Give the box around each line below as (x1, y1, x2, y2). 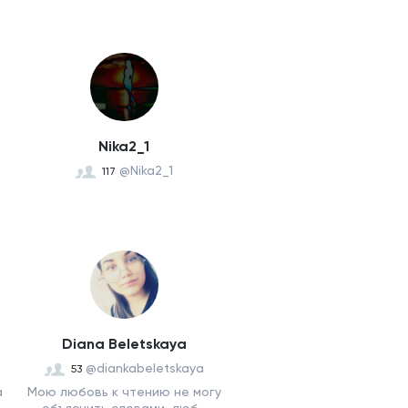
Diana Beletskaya (61, 335, 187, 352)
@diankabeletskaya (86, 361, 204, 375)
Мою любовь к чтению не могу (26, 384, 221, 399)
